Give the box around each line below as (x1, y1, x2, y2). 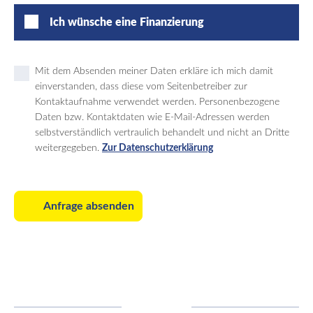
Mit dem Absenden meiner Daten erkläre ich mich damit (35, 66, 273, 76)
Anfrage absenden (43, 201, 134, 212)
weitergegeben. (35, 143, 102, 153)
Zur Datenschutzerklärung (102, 143, 213, 153)
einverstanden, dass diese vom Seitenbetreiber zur (35, 82, 247, 92)
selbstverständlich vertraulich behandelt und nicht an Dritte (35, 128, 289, 138)
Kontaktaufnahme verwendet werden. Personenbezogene (35, 97, 279, 107)
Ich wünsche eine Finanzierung (50, 17, 204, 28)
